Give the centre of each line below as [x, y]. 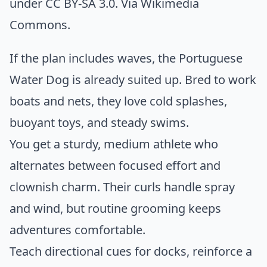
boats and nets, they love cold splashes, [118, 101]
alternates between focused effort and [115, 165]
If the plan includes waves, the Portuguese [126, 58]
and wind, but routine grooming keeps [115, 208]
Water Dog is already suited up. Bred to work [133, 79]
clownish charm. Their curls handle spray [122, 187]
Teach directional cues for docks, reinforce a [131, 251]
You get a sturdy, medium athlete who [114, 144]
